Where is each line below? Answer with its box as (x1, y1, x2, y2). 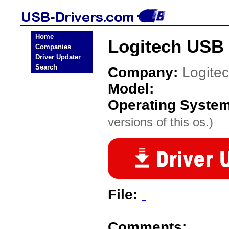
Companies (35, 43, 71, 51)
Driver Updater (35, 53, 81, 61)
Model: (108, 81, 154, 97)
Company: (108, 64, 182, 80)
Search (35, 63, 57, 71)
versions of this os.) (108, 115, 213, 129)
